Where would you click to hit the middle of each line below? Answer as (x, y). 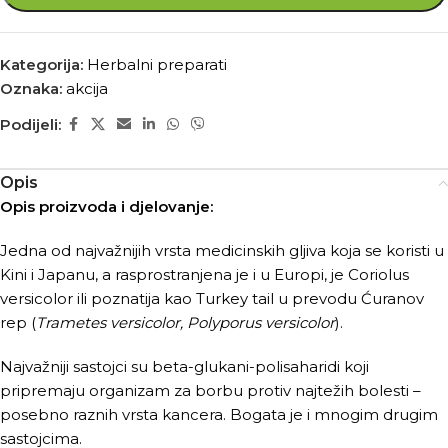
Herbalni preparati (157, 64)
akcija (87, 88)
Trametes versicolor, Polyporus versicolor (185, 322)
